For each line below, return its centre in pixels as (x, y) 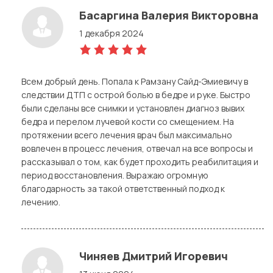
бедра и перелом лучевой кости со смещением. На (128, 121)
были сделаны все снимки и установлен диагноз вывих (133, 108)
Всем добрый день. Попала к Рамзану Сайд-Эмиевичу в (135, 81)
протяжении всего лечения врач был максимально (127, 135)
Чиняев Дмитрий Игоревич (154, 256)
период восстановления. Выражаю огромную (115, 175)
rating (90, 62)
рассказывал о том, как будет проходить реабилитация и (140, 161)
